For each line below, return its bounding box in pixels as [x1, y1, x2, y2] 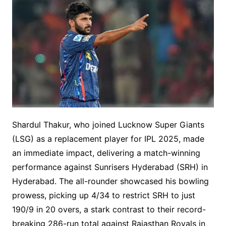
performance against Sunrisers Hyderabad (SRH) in [12, 162, 208, 173]
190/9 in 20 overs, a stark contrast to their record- [12, 204, 206, 215]
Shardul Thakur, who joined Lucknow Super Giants [12, 120, 204, 130]
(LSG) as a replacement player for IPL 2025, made [12, 134, 204, 144]
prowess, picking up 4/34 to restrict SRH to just [12, 190, 195, 201]
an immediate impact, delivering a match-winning [12, 148, 200, 158]
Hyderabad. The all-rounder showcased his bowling [12, 176, 209, 187]
